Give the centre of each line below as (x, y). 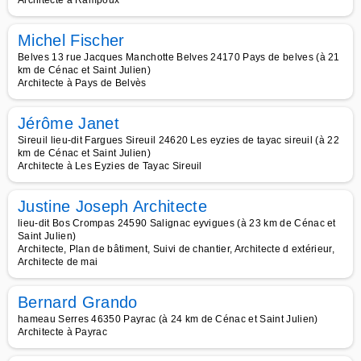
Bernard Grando (78, 302)
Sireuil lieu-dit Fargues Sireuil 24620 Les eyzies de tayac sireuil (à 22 (179, 140)
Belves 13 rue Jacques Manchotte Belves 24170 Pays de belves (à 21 (179, 57)
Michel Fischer (71, 40)
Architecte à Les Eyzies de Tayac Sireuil (110, 166)
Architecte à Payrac (63, 332)
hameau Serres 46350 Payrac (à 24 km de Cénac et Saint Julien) (168, 319)
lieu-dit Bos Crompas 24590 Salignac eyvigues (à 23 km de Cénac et (177, 223)
